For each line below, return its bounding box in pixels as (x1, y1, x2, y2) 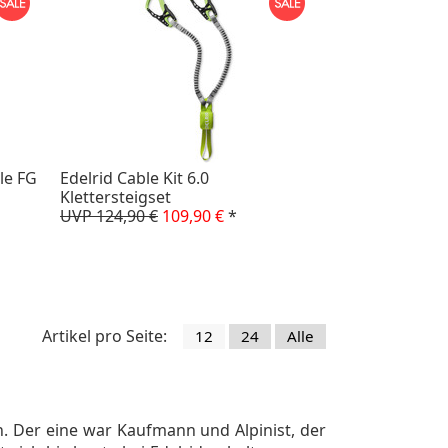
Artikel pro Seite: (42, 324, 167, 347)
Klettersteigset (60, 185, 171, 208)
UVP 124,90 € (60, 204, 158, 227)
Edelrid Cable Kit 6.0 (60, 166, 209, 189)
